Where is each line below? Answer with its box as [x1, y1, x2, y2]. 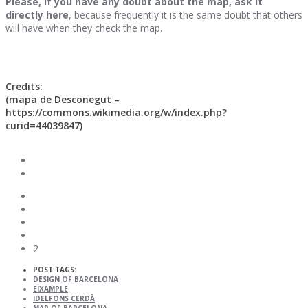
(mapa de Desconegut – [5, 92, 120, 106]
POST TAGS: [33, 265, 76, 275]
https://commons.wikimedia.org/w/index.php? [5, 105, 227, 119]
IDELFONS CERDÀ [33, 294, 95, 304]
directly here [5, 8, 69, 22]
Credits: [5, 79, 43, 93]
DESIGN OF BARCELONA [33, 274, 118, 285]
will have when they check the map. [5, 21, 162, 35]
